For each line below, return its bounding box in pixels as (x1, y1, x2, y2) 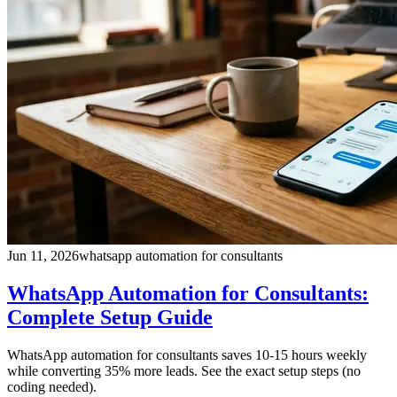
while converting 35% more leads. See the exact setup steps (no (7, 362, 361, 378)
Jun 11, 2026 (7, 247, 79, 263)
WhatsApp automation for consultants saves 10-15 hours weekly (7, 346, 367, 362)
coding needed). (7, 378, 97, 394)
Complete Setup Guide (7, 305, 213, 329)
